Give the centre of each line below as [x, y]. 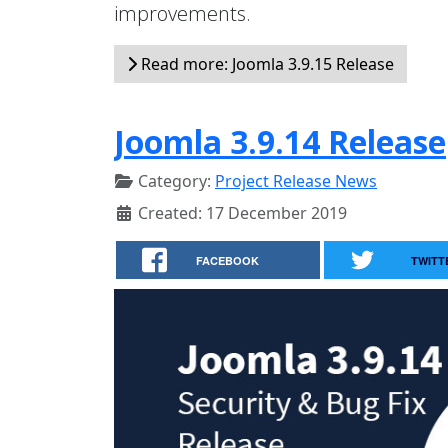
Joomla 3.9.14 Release [280, 141]
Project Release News [296, 180]
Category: [174, 180]
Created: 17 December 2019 [242, 212]
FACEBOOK [228, 260]
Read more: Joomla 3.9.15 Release [265, 63]
